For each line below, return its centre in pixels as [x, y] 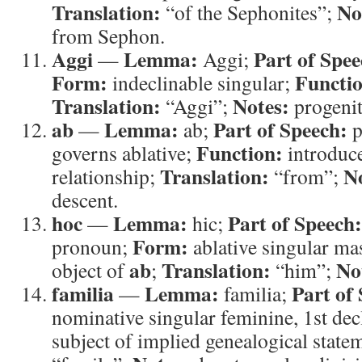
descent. [85, 200]
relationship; [106, 176]
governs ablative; [124, 153]
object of [90, 270]
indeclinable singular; [201, 82]
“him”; [303, 270]
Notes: [261, 106]
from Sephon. [108, 36]
